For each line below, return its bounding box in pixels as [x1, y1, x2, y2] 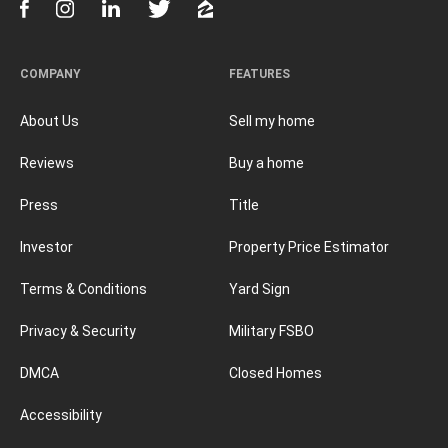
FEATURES [229, 66, 290, 81]
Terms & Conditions [20, 280, 147, 297]
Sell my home [229, 112, 315, 129]
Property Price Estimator [229, 238, 389, 255]
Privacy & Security [20, 322, 136, 339]
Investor [20, 238, 73, 255]
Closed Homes [229, 364, 322, 381]
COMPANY [20, 66, 81, 81]
